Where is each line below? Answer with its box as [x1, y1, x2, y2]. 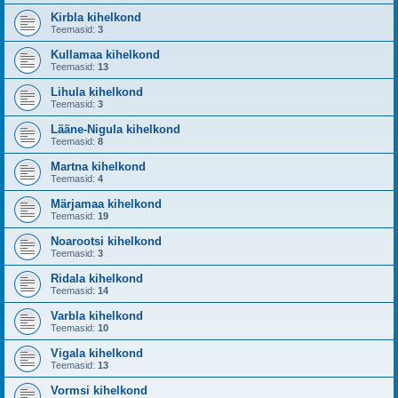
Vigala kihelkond [51, 346, 143, 360]
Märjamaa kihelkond [51, 197, 162, 211]
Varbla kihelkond [51, 309, 143, 322]
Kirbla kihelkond [51, 11, 141, 24]
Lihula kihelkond [51, 85, 143, 99]
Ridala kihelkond [51, 272, 143, 285]
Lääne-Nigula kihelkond [51, 123, 180, 136]
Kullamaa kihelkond [51, 48, 160, 61]
